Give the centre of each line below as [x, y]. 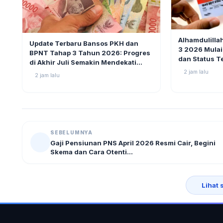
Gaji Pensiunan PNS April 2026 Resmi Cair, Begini [133, 143]
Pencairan [47, 71]
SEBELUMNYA [71, 133]
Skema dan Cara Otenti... [92, 152]
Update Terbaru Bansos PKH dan [84, 43]
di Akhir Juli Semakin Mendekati [83, 62]
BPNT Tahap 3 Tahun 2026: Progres [90, 53]
